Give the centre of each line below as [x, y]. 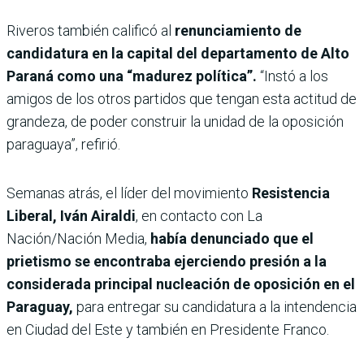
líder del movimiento [186, 193]
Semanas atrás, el [62, 193]
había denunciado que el [232, 238]
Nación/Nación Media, [78, 238]
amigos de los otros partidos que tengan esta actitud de [182, 98]
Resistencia [291, 193]
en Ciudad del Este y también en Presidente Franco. [168, 329]
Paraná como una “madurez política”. [133, 76]
